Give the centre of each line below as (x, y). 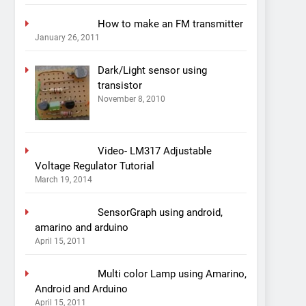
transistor (120, 85)
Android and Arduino (81, 289)
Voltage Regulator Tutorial (95, 166)
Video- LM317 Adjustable (154, 151)
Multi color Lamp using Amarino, (172, 274)
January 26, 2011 (67, 37)
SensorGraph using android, (160, 212)
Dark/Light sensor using (152, 70)
